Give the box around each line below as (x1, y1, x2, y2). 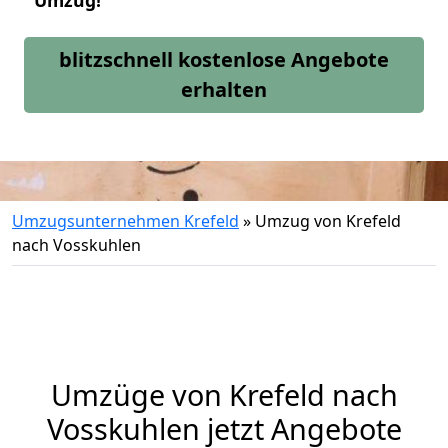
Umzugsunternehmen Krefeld (12, 210, 239, 232)
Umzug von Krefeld (255, 210, 401, 232)
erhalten (181, 76, 267, 103)
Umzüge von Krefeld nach (50, 375, 398, 414)
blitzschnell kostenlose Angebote (59, 46, 389, 73)
